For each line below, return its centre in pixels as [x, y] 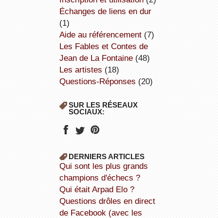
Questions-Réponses [100, 82]
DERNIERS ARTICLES [106, 157]
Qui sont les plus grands [62, 166]
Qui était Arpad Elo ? [100, 190]
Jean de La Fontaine [96, 58]
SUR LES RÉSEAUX [103, 105]
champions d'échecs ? [100, 178]
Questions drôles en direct [62, 201]
